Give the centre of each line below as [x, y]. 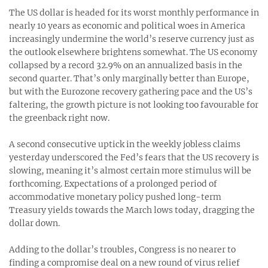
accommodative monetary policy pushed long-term [115, 197]
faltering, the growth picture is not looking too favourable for [134, 104]
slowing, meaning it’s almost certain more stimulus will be [130, 170]
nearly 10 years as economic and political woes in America [127, 25]
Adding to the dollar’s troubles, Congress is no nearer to [122, 249]
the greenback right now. [59, 118]
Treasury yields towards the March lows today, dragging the [132, 210]
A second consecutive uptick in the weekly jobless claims [125, 144]
